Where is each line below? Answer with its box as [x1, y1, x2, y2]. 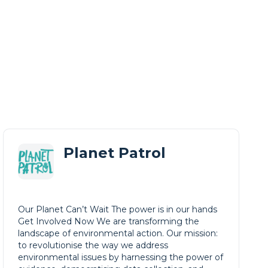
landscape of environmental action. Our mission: [18, 228, 218, 239]
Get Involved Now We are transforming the [18, 216, 200, 227]
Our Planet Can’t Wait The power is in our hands [18, 204, 218, 215]
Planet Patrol [63, 144, 166, 162]
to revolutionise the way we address [18, 240, 169, 251]
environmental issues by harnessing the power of [18, 252, 224, 263]
